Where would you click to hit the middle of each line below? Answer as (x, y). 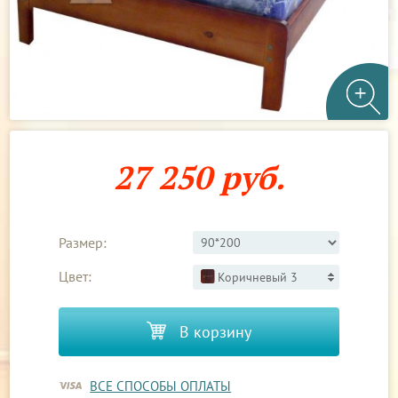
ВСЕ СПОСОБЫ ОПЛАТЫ (161, 386)
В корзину (213, 331)
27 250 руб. (199, 177)
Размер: (83, 242)
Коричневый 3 (257, 277)
